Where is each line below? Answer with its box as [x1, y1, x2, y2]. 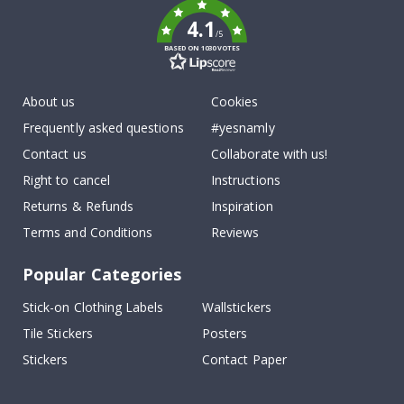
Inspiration [211, 197, 273, 215]
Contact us [23, 144, 87, 162]
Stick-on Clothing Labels [23, 298, 164, 316]
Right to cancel [23, 170, 110, 188]
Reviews [211, 223, 260, 241]
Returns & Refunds [23, 197, 134, 215]
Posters [202, 324, 248, 342]
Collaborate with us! [211, 144, 328, 162]
